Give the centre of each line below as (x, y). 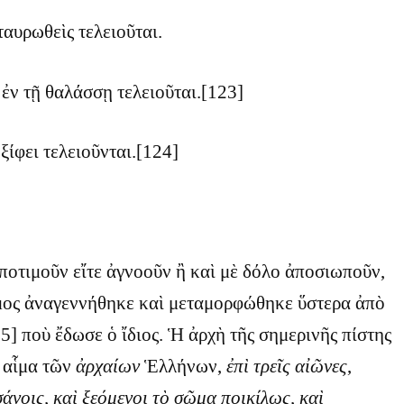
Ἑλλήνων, (185, 366)
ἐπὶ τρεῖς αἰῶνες (286, 366)
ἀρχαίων (107, 366)
